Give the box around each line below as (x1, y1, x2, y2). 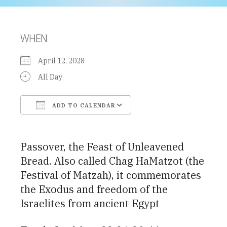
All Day (38, 72, 62, 82)
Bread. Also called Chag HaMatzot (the (20, 154, 204, 168)
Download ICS (38, 119, 85, 128)
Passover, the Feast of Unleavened (20, 139, 184, 154)
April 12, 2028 (38, 56, 91, 65)
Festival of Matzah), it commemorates (20, 168, 201, 182)
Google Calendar (139, 119, 198, 128)
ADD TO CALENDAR (50, 101, 116, 109)
